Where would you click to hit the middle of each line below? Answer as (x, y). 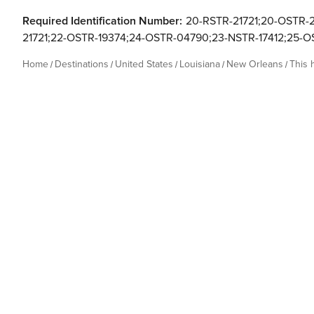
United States (144, 64)
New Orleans (255, 64)
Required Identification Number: (102, 21)
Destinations (82, 64)
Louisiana (200, 64)
